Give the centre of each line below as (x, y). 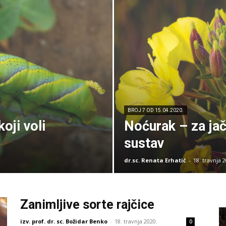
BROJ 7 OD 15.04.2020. (155, 110)
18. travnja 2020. (136, 221)
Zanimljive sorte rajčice (87, 205)
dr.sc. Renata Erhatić (155, 160)
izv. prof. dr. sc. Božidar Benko (64, 221)
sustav (144, 143)
